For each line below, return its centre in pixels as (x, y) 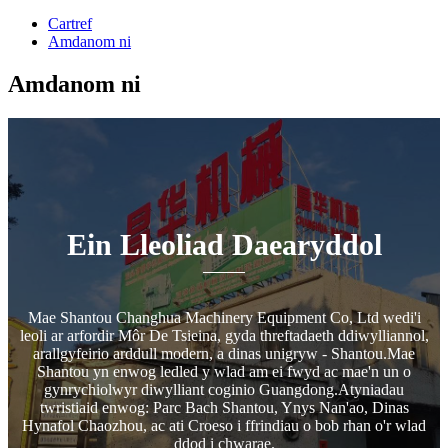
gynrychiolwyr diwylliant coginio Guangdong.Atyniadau (224, 389)
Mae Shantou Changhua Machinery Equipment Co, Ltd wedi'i (224, 317)
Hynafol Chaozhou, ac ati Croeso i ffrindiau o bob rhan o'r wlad (224, 425)
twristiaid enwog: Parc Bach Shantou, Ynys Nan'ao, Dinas (224, 407)
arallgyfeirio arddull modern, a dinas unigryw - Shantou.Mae (224, 353)
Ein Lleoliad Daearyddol (224, 244)
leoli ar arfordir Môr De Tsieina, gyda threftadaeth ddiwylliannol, (224, 335)
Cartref (70, 23)
